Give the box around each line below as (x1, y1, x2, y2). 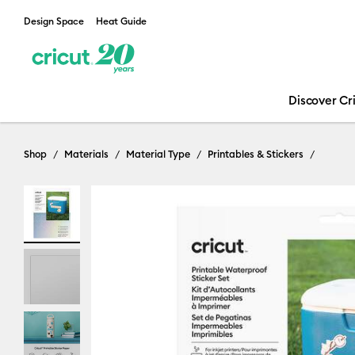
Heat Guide (96, 15, 147, 27)
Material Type (126, 147, 190, 160)
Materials (64, 147, 109, 160)
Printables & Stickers (208, 147, 303, 160)
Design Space (24, 15, 84, 27)
